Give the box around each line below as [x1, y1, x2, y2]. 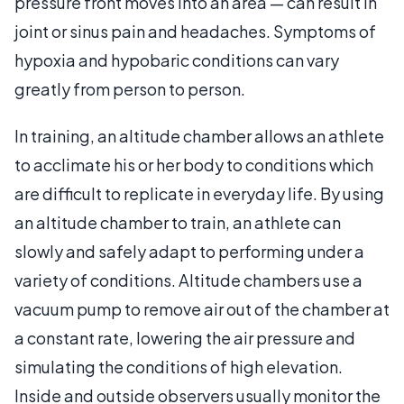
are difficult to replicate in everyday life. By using [14, 182, 384, 204]
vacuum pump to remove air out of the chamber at [14, 298, 390, 319]
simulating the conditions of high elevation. [14, 355, 343, 377]
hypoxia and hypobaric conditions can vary [14, 49, 339, 70]
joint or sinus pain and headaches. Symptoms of [14, 20, 376, 41]
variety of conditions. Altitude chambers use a [14, 269, 363, 290]
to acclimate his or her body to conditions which [14, 153, 373, 175]
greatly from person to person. [14, 78, 245, 99]
